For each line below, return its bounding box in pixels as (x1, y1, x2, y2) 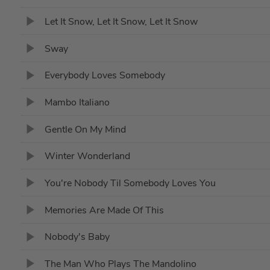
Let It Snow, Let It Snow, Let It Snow (44, 14, 198, 28)
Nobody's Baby (44, 230, 110, 244)
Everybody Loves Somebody (44, 69, 165, 83)
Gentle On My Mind (44, 122, 126, 136)
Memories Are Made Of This (44, 203, 164, 217)
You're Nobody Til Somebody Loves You (44, 176, 216, 190)
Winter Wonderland (44, 149, 130, 163)
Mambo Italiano (44, 95, 110, 109)
